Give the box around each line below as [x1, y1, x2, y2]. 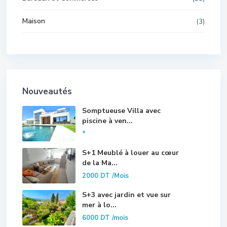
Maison [22, 16, 45, 26]
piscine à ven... [82, 116, 133, 126]
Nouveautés [22, 85, 72, 97]
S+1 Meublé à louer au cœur [82, 147, 179, 158]
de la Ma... [82, 158, 118, 168]
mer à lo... [82, 200, 117, 210]
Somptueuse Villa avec [82, 105, 161, 116]
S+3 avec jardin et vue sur [82, 190, 171, 200]
